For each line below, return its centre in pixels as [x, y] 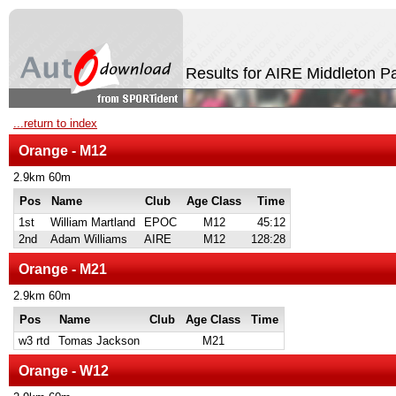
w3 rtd [34, 341]
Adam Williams [89, 239]
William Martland [93, 222]
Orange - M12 [63, 150]
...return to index [55, 123]
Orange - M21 [63, 269]
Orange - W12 [64, 370]
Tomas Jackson [99, 341]
